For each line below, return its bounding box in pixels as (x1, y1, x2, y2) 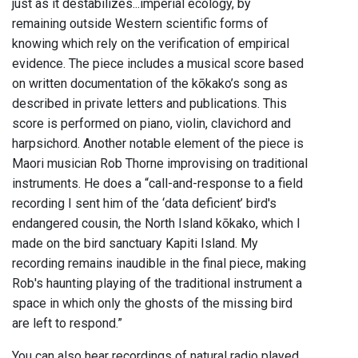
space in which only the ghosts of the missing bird (12, 296, 292, 312)
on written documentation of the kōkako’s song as (12, 76, 288, 92)
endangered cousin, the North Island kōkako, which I (12, 216, 300, 232)
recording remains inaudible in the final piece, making (12, 256, 306, 272)
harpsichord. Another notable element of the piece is (12, 136, 304, 152)
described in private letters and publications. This (12, 96, 287, 112)
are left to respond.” (12, 316, 122, 332)
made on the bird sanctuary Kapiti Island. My (12, 236, 258, 252)
